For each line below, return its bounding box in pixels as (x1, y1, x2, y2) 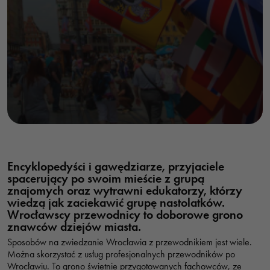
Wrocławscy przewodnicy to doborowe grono (7, 207, 243, 222)
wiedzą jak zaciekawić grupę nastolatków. (7, 195, 225, 210)
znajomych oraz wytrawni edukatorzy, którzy (7, 183, 242, 198)
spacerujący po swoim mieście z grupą (7, 171, 204, 186)
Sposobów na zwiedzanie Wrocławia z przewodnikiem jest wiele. (7, 236, 252, 248)
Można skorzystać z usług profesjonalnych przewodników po (7, 248, 235, 260)
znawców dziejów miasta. (7, 219, 141, 234)
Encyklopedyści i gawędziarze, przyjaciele (7, 159, 224, 174)
